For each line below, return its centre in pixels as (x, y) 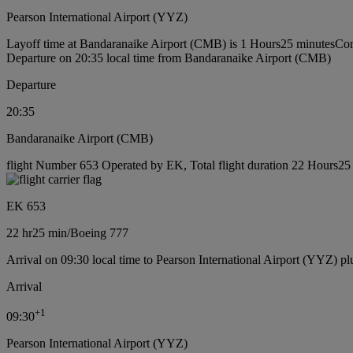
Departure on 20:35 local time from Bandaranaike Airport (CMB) (169, 58)
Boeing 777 (99, 232)
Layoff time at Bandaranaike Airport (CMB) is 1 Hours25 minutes (171, 43)
